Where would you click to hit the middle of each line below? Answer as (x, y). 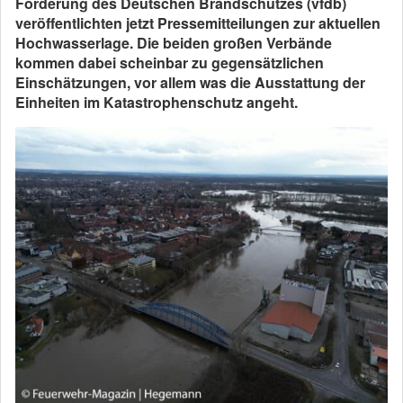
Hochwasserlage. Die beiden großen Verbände (174, 43)
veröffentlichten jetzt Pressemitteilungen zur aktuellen (198, 23)
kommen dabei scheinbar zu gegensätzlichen (170, 63)
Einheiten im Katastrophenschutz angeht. (157, 102)
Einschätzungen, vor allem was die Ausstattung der (190, 82)
